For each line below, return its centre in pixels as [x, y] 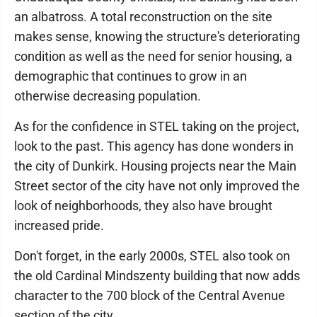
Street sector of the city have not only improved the [157, 185]
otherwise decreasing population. [108, 96]
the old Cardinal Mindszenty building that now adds [157, 275]
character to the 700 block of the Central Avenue [150, 295]
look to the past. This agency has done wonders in [154, 146]
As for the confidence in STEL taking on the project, [157, 126]
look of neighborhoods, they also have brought [143, 205]
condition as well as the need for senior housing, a [153, 56]
